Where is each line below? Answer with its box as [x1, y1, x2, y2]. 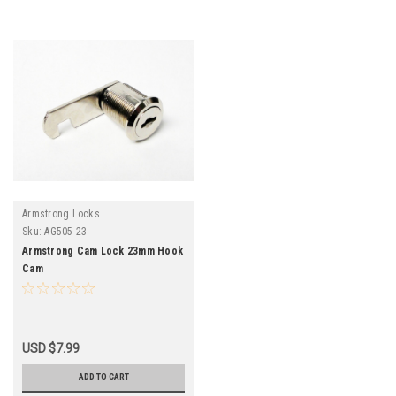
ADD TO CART [78, 371, 129, 382]
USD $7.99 [22, 340, 80, 355]
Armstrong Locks [22, 207, 100, 220]
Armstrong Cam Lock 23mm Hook [22, 244, 183, 257]
